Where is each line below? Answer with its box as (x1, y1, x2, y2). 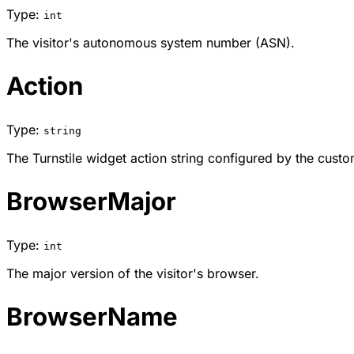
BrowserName (6, 301, 178, 332)
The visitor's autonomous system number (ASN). (6, 35, 295, 51)
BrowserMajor (6, 186, 176, 217)
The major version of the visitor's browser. (6, 265, 259, 281)
